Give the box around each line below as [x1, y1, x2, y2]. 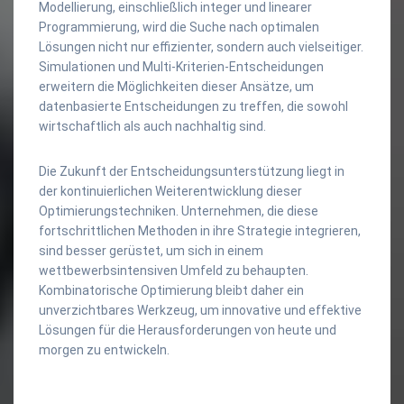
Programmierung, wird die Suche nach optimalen [39, 19, 319, 34]
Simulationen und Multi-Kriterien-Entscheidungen [39, 59, 324, 74]
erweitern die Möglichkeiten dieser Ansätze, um [39, 78, 314, 94]
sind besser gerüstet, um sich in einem [39, 243, 263, 258]
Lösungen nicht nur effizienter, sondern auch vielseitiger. [39, 39, 363, 54]
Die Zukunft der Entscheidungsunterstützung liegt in [39, 163, 344, 179]
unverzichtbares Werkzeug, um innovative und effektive [39, 302, 362, 317]
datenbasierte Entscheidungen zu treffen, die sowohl [39, 98, 348, 114]
